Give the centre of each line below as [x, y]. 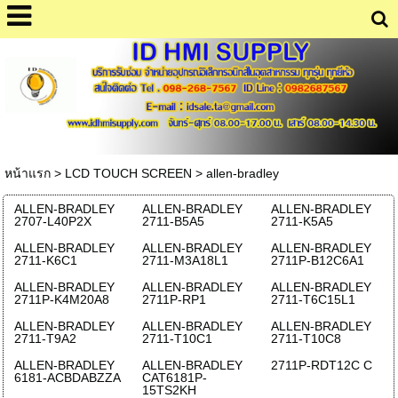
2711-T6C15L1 [313, 299]
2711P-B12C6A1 [317, 260]
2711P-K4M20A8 [61, 299]
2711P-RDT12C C [321, 365]
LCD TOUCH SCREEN [128, 173]
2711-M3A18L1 [186, 260]
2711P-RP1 [175, 299]
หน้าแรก [27, 173]
